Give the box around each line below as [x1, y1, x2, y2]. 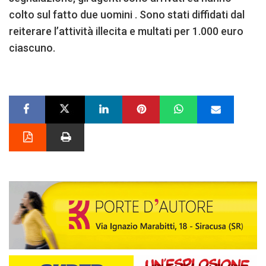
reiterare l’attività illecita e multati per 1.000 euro [9, 25, 243, 38]
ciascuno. [9, 42, 55, 55]
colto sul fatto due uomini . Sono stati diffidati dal [9, 8, 245, 21]
